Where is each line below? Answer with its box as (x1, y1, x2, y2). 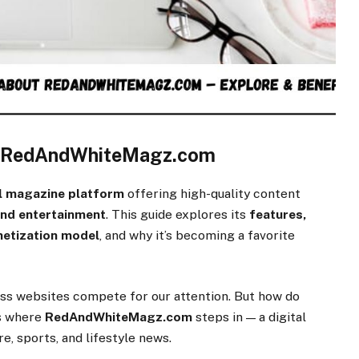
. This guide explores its (106, 206, 250, 222)
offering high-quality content (124, 185, 301, 201)
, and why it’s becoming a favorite (99, 227, 296, 243)
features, (249, 206, 307, 222)
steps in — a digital (192, 309, 307, 325)
